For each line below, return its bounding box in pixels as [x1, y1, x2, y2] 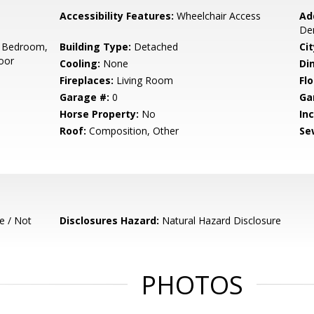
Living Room [114, 74, 174, 87]
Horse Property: [60, 107, 139, 121]
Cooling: [60, 57, 101, 70]
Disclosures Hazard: [60, 214, 160, 227]
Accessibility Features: [60, 9, 175, 22]
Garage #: [60, 90, 110, 104]
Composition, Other [86, 124, 179, 137]
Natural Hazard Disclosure [159, 214, 282, 227]
